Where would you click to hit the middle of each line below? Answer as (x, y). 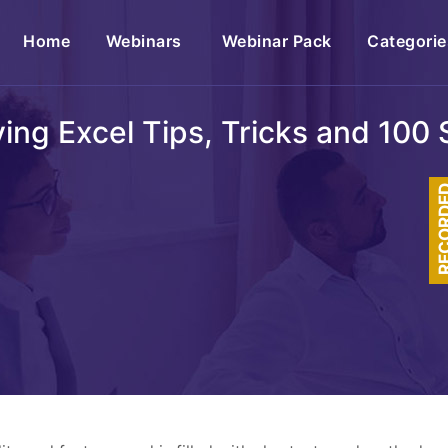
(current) (105, 40)
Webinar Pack (276, 41)
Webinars (146, 41)
